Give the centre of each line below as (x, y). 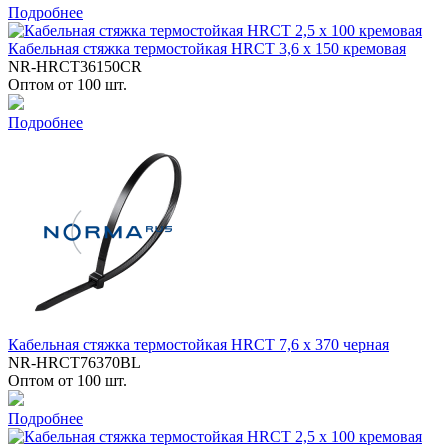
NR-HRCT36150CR (75, 66)
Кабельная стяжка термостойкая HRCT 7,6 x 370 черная (198, 344)
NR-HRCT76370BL (74, 362)
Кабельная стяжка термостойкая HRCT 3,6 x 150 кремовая (207, 48)
